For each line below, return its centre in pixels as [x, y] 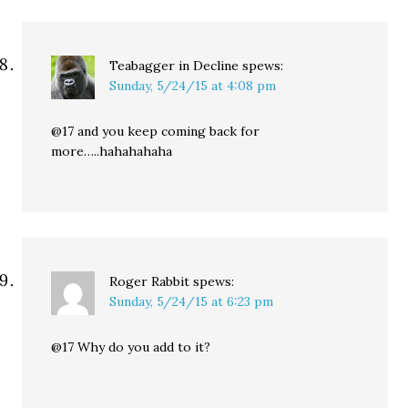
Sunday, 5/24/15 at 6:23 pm [192, 301]
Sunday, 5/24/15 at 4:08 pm [193, 86]
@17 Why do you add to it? [131, 347]
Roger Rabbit [150, 281]
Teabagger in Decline [174, 66]
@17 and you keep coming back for [156, 131]
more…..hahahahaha [112, 151]
